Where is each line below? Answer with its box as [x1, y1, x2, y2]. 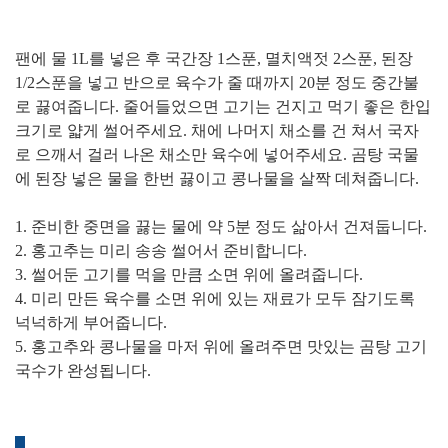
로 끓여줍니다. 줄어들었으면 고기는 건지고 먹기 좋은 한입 [15, 98, 431, 115]
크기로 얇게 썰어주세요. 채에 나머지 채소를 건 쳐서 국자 [15, 122, 419, 139]
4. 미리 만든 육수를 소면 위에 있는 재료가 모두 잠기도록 [15, 290, 415, 307]
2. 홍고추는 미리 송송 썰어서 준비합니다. [15, 242, 307, 259]
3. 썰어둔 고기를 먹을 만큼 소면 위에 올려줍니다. [15, 266, 363, 283]
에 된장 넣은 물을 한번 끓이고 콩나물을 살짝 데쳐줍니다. [15, 170, 419, 187]
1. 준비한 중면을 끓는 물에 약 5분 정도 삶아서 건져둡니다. [15, 218, 427, 235]
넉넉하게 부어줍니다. [15, 314, 167, 331]
